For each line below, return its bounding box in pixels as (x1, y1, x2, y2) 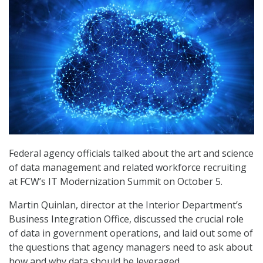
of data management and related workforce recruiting (9, 161, 247, 174)
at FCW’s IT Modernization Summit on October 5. (9, 175, 222, 188)
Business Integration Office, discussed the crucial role (9, 213, 244, 226)
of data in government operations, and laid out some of (9, 227, 253, 240)
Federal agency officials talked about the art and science (9, 147, 254, 160)
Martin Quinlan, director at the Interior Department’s (9, 198, 242, 212)
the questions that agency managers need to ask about (9, 241, 252, 254)
